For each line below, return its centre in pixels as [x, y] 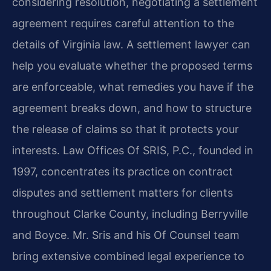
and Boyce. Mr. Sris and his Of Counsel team [126, 235]
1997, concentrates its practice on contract [122, 172]
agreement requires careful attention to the [123, 24]
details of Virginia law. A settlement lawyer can [131, 45]
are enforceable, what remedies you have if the [133, 87]
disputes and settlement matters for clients [122, 193]
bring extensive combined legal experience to [128, 256]
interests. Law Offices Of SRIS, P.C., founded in [133, 151]
